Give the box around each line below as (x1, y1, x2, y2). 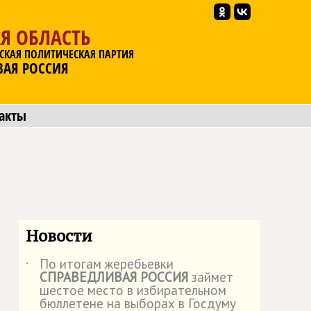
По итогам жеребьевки (40, 255, 174, 272)
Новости (26, 224, 92, 246)
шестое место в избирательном (40, 282, 226, 299)
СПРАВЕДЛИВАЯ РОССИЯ (40, 269, 188, 285)
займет (188, 269, 233, 285)
